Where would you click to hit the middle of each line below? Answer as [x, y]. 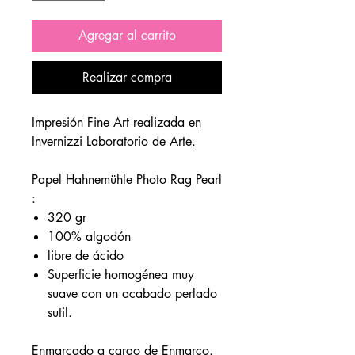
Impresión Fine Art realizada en [116, 123]
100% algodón [89, 237]
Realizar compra [127, 78]
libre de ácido [86, 256]
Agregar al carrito [127, 36]
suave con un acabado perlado [132, 294]
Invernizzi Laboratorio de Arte [112, 142]
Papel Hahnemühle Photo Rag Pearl [127, 180]
